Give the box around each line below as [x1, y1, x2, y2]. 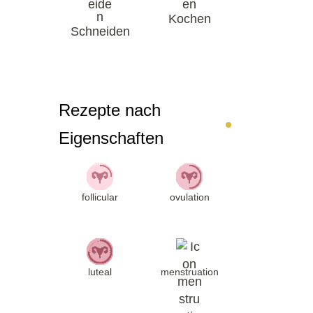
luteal [88, 265, 112, 277]
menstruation [160, 265, 219, 277]
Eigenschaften [58, 128, 163, 147]
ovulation [169, 191, 210, 203]
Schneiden [70, 24, 130, 38]
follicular [82, 191, 119, 203]
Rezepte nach [58, 100, 161, 119]
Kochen [168, 11, 211, 26]
